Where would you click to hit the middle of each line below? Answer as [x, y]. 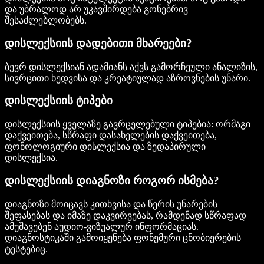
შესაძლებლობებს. [46, 21]
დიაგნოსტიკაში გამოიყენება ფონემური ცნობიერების [123, 237]
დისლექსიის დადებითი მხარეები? [98, 44]
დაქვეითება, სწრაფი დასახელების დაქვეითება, [111, 136]
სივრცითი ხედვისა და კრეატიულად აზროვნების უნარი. [128, 78]
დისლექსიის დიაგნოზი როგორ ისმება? [112, 180]
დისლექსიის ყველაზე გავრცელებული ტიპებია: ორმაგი [128, 124]
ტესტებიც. [26, 249]
